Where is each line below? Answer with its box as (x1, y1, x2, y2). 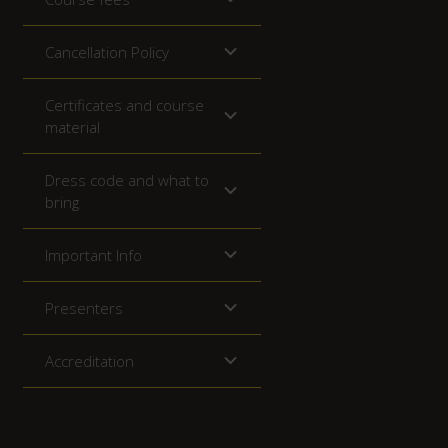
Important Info (45, 244, 142, 265)
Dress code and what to (45, 169, 209, 190)
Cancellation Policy (45, 41, 169, 62)
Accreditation (45, 350, 134, 371)
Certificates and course (45, 94, 204, 115)
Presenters (45, 297, 123, 318)
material (45, 116, 100, 137)
